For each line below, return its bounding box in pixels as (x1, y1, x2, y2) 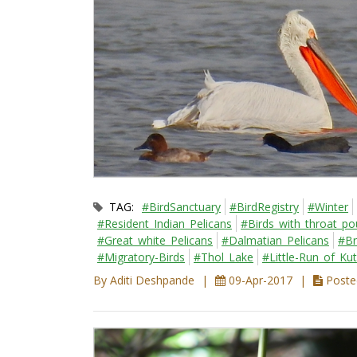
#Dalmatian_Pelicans (222, 233, 329, 249)
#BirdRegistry (229, 199, 299, 215)
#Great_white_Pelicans (97, 233, 213, 249)
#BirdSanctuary (142, 199, 221, 215)
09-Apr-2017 (226, 273, 296, 288)
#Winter (308, 199, 348, 215)
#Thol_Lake (194, 249, 253, 265)
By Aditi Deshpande (93, 273, 198, 288)
